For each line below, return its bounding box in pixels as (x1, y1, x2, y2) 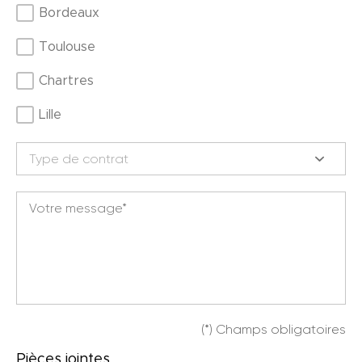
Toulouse (39, 40, 95, 53)
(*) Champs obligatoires (201, 322, 346, 337)
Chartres (39, 74, 94, 87)
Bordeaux (39, 6, 99, 19)
